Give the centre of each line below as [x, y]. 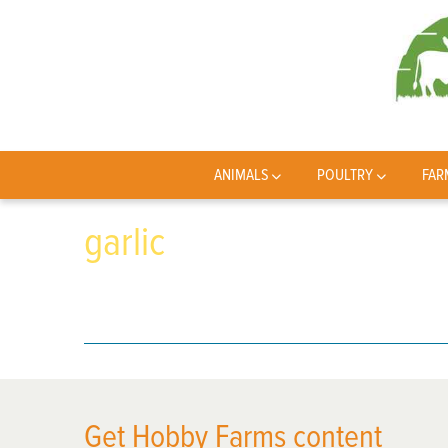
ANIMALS [241, 175]
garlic [124, 242]
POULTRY [345, 175]
